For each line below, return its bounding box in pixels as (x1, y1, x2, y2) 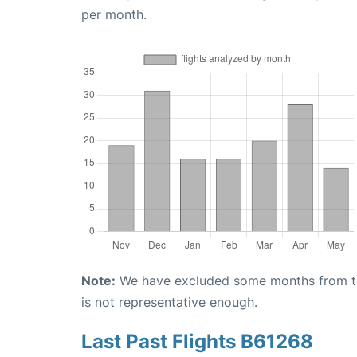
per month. (81, 6, 147, 22)
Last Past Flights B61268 (81, 330, 313, 353)
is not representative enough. (81, 294, 257, 310)
